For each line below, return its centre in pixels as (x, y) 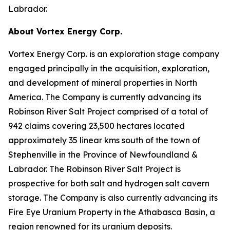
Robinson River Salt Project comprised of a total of (108, 111)
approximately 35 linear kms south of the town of (104, 140)
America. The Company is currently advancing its (105, 97)
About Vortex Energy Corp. (65, 31)
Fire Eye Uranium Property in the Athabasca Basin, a (112, 212)
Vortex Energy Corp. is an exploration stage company (114, 54)
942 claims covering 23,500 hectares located (97, 126)
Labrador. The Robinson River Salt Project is (94, 169)
